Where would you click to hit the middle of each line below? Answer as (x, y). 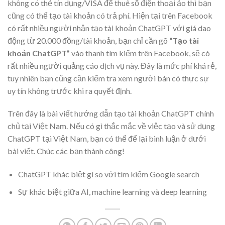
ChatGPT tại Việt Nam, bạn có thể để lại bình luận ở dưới (107, 139)
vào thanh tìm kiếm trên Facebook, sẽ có (141, 53)
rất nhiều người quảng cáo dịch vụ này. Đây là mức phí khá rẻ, (112, 65)
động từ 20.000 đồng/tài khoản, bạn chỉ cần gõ (88, 40)
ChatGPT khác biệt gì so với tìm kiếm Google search (108, 174)
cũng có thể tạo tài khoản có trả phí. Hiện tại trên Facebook (110, 15)
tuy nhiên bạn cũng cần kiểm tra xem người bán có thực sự (108, 78)
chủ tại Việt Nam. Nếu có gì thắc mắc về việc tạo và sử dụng (111, 126)
